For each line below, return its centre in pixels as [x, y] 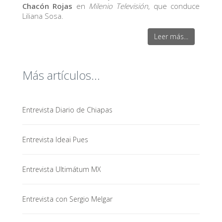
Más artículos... [61, 75]
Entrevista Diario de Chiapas [67, 110]
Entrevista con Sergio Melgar [67, 199]
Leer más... [171, 36]
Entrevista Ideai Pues [55, 140]
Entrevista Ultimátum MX [61, 169]
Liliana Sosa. [43, 16]
